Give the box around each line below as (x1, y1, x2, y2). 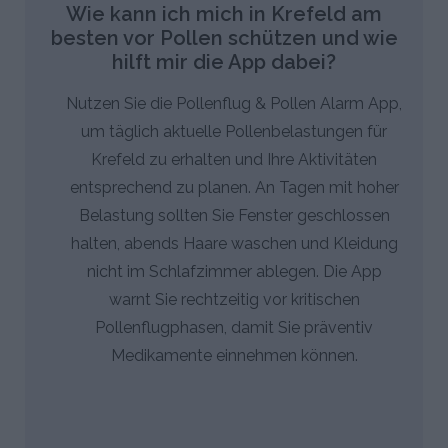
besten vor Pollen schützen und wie (50, 25, 398, 50)
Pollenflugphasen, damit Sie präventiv (95, 317, 373, 337)
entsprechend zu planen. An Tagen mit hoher (69, 177, 399, 197)
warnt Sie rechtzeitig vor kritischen (108, 289, 360, 309)
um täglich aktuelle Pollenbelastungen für (81, 121, 387, 141)
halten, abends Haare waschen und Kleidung (70, 233, 398, 253)
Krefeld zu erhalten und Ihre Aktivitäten (91, 149, 377, 169)
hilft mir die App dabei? (112, 49, 336, 74)
